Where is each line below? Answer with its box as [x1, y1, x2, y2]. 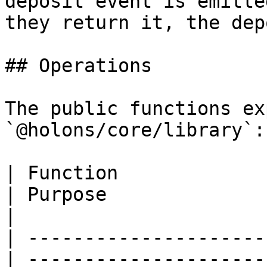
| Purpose [5, 184, 107, 205]
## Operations [5, 55, 152, 76]
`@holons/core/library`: [5, 119, 265, 141]
